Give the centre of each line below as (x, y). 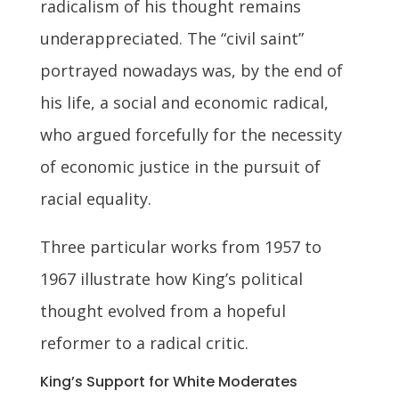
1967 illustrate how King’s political (171, 278)
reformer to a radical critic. (144, 342)
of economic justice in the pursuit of (180, 166)
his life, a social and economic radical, (184, 102)
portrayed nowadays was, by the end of (191, 70)
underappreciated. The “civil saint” (171, 38)
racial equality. (95, 198)
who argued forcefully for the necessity (191, 134)
